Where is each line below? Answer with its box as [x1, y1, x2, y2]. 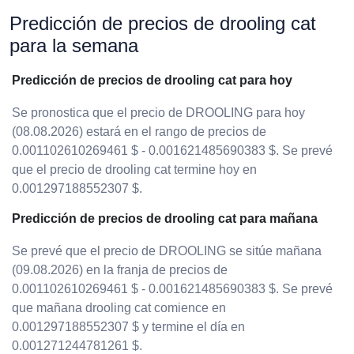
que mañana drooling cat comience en [12, 301, 226, 314]
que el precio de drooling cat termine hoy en [12, 163, 257, 176]
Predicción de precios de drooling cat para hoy [12, 73, 292, 87]
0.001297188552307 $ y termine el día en [12, 320, 245, 333]
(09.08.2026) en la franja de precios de [12, 263, 228, 277]
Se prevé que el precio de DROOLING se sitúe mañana [12, 244, 322, 258]
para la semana [9, 35, 138, 56]
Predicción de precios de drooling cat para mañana [12, 212, 318, 225]
